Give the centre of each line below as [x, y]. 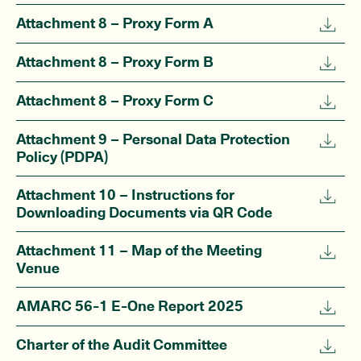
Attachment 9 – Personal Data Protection [153, 140]
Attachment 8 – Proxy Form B [115, 62]
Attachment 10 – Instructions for [125, 195]
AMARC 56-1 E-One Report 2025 [130, 307]
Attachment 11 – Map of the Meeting [139, 251]
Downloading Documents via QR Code [144, 213]
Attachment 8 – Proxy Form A [115, 23]
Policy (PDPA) [62, 158]
